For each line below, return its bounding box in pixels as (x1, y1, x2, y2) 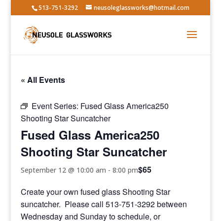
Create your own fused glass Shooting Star (21, 186, 171, 197)
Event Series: (32, 100, 81, 111)
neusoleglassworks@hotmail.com (93, 3, 189, 12)
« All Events (21, 74, 66, 85)
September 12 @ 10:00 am (21, 165, 107, 175)
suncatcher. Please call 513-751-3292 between (21, 198, 187, 210)
